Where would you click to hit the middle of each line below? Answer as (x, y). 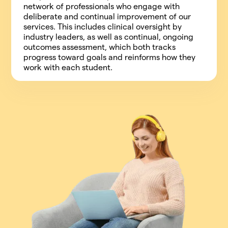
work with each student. (68, 67)
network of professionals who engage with (102, 6)
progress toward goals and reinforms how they (110, 57)
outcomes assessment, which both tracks (100, 47)
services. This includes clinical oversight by (103, 27)
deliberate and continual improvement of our (107, 17)
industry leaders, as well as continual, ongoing (109, 37)
